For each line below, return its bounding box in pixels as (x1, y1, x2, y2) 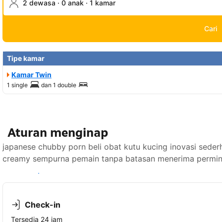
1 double (53, 81, 76, 89)
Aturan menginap (7, 125, 108, 141)
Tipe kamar (7, 54, 45, 63)
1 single (7, 81, 28, 89)
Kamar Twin (11, 70, 52, 79)
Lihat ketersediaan (8, 169, 69, 178)
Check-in (25, 200, 60, 210)
